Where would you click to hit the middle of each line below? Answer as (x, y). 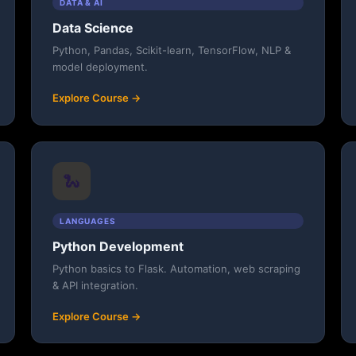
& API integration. (95, 285)
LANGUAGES (88, 221)
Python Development (118, 246)
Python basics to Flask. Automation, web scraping (176, 268)
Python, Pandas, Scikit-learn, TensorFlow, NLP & (171, 50)
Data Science (93, 28)
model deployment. (100, 67)
